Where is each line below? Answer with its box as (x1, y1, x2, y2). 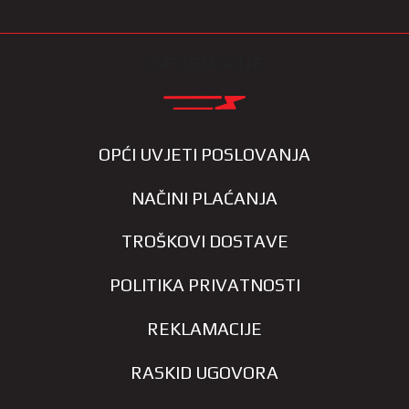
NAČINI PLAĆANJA (131, 187, 278, 208)
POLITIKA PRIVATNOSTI (109, 275, 300, 296)
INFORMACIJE (147, 52, 262, 73)
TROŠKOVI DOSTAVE (121, 231, 288, 252)
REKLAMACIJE (147, 319, 262, 340)
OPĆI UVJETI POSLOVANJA (99, 143, 310, 164)
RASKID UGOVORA (131, 362, 278, 383)
